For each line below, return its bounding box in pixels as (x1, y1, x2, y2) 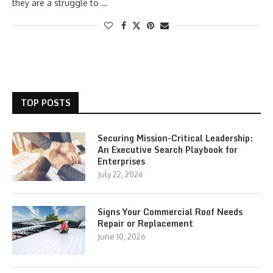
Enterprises (97, 154, 145, 168)
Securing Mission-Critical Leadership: (97, 131, 253, 145)
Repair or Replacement (97, 216, 193, 230)
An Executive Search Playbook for (97, 143, 238, 157)
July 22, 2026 (97, 169, 143, 179)
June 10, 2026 (97, 232, 146, 241)
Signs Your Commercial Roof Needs (97, 205, 243, 219)
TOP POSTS (21, 96, 71, 110)
